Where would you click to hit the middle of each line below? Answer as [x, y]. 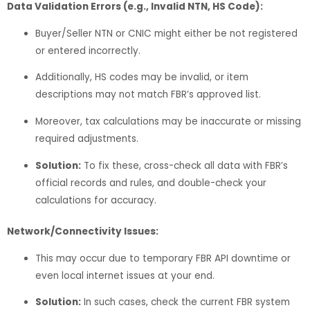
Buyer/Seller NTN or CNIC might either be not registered [167, 33]
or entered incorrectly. [88, 51]
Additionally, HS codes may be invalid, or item [142, 77]
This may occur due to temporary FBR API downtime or [163, 258]
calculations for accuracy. [96, 200]
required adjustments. [87, 138]
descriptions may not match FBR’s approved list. [148, 95]
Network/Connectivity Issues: [83, 232]
